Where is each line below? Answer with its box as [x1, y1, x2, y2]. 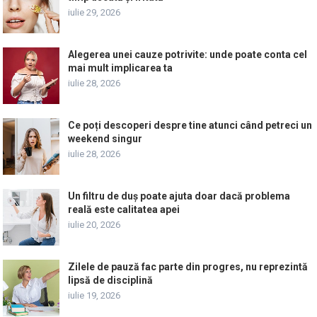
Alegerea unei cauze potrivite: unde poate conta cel [68, 49, 308, 61]
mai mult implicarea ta [68, 62, 173, 74]
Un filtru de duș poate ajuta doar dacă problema [68, 190, 291, 202]
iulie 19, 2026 [68, 290, 121, 301]
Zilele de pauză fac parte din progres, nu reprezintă [68, 261, 309, 273]
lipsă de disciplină [68, 275, 154, 287]
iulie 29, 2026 [68, 7, 121, 18]
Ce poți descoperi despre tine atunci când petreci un [68, 120, 313, 132]
